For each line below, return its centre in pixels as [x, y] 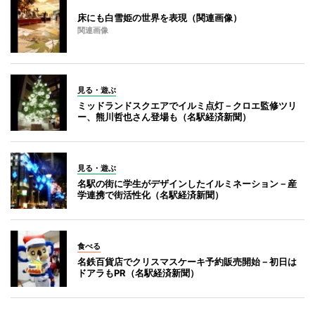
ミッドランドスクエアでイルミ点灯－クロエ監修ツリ [187, 105]
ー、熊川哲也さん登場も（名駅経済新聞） [164, 116]
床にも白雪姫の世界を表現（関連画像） [160, 17]
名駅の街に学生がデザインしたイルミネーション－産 [187, 183]
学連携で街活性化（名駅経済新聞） [150, 194]
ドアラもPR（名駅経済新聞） [138, 272]
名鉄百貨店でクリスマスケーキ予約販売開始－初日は [187, 261]
